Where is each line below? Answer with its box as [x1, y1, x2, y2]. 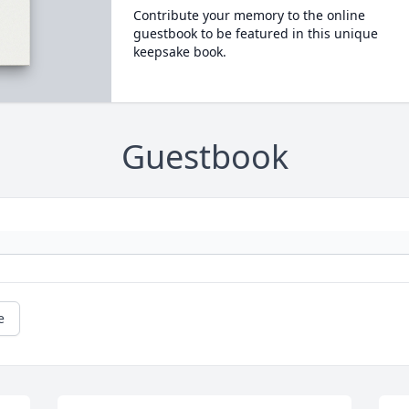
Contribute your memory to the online [132, 6, 365, 24]
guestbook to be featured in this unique [132, 25, 378, 42]
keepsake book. [132, 43, 226, 60]
